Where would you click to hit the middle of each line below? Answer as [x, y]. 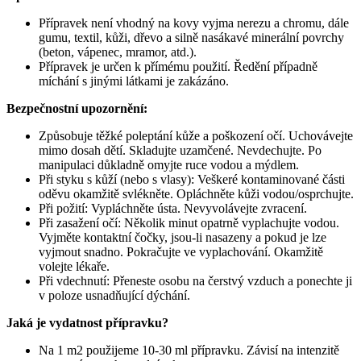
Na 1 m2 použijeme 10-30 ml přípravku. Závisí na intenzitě [189, 350]
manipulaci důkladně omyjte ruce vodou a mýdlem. [169, 164]
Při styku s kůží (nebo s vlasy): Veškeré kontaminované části [192, 179]
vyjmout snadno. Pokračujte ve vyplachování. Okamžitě [181, 251]
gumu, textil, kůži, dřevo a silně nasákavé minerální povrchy [191, 37]
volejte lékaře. [74, 266]
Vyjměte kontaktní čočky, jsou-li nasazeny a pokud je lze [183, 237]
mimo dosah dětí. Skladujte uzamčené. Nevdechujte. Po [180, 150]
